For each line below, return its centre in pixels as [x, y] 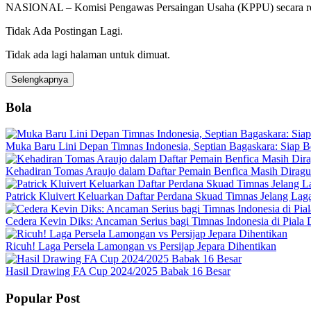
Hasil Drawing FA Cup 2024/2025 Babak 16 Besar [118, 271]
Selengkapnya [40, 79]
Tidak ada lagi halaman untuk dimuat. [88, 54]
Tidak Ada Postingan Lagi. [64, 31]
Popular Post [43, 299]
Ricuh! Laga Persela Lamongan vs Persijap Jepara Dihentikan [141, 246]
